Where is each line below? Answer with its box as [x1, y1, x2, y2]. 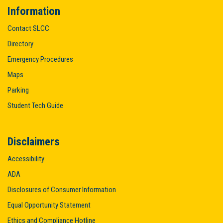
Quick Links [88, 210, 127, 219]
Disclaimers [7, 135, 60, 148]
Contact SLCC [7, 24, 49, 33]
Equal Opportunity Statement [7, 201, 91, 210]
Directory [7, 39, 33, 48]
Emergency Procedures [7, 55, 73, 64]
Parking [7, 86, 29, 95]
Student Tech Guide [7, 101, 63, 110]
